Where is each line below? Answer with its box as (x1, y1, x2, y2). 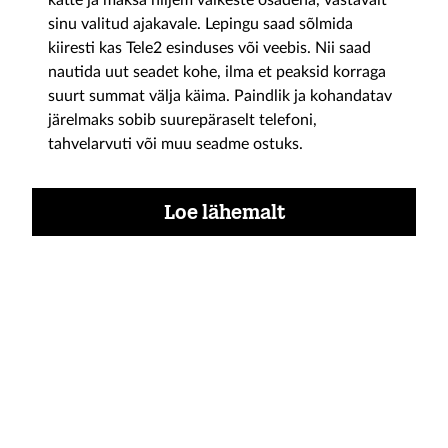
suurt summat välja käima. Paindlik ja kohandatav (48, 88, 392, 104)
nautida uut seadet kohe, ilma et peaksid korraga (48, 64, 386, 80)
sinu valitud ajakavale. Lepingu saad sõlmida (48, 16, 353, 32)
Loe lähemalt (163, 200, 285, 224)
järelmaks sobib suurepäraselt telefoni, (48, 112, 317, 128)
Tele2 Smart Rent (48, 392, 295, 431)
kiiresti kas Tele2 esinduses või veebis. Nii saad (48, 40, 371, 56)
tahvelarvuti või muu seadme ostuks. (48, 136, 303, 152)
